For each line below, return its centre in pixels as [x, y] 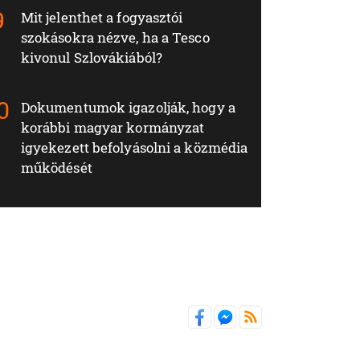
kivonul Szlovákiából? [91, 58]
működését [56, 168]
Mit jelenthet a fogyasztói [102, 18]
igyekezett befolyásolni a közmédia [134, 148]
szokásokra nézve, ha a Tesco [115, 38]
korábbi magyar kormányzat [112, 128]
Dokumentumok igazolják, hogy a [128, 108]
